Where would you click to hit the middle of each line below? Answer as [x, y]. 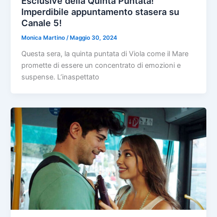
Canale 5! [42, 23]
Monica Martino [44, 38]
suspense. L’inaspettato [61, 77]
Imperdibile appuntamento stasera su [101, 12]
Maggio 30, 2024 [94, 38]
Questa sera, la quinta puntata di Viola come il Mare [105, 54]
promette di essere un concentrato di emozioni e [101, 66]
